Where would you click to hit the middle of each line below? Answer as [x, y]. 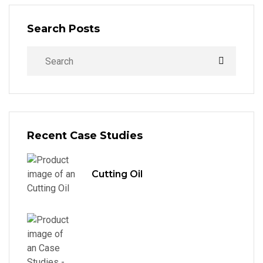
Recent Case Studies [85, 136]
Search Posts [63, 29]
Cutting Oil [117, 174]
